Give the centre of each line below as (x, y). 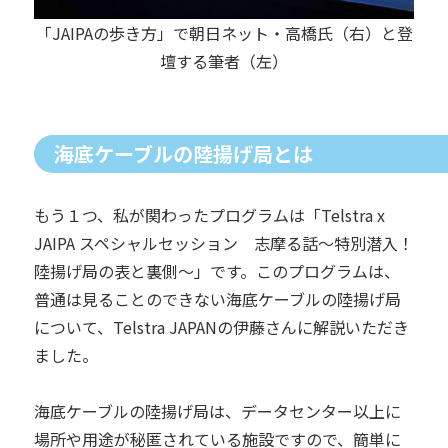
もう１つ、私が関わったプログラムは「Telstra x (209, 214)
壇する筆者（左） (224, 60)
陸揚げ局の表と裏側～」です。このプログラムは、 (216, 270)
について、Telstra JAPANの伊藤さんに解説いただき (221, 326)
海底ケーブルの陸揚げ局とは (183, 153)
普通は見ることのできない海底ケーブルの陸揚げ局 (217, 298)
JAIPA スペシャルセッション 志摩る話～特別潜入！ (223, 242)
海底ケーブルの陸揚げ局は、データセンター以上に (217, 410)
